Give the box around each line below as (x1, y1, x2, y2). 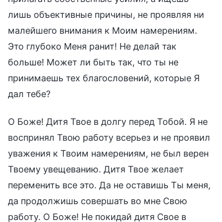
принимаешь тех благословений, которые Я (8, 72, 200, 83)
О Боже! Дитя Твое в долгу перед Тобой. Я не (8, 116, 208, 127)
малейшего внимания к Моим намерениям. (8, 25, 197, 36)
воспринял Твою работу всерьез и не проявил (8, 132, 210, 143)
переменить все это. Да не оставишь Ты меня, (8, 179, 211, 190)
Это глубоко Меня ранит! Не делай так (8, 41, 176, 52)
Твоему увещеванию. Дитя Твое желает (8, 164, 184, 174)
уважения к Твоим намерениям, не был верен (8, 148, 209, 159)
